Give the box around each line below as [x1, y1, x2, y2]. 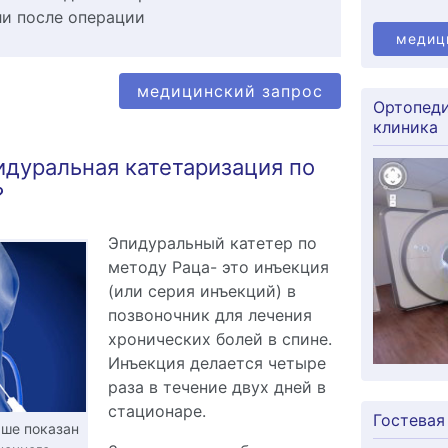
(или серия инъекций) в [107, 281, 296, 301]
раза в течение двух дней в [107, 377, 326, 397]
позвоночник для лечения [107, 305, 312, 325]
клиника [372, 116, 438, 137]
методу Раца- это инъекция [107, 257, 329, 277]
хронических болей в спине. [107, 329, 332, 349]
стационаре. [107, 401, 206, 421]
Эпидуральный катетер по [107, 233, 317, 253]
